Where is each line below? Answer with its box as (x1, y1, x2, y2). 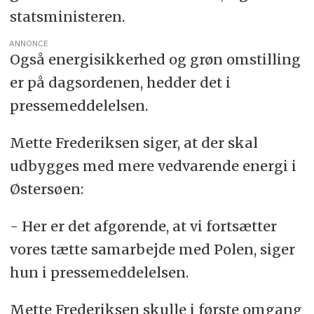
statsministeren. (9, 8, 125, 26)
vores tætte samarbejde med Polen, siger (9, 240, 295, 259)
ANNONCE (9, 38, 49, 49)
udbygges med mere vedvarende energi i (9, 157, 296, 175)
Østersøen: (9, 180, 83, 198)
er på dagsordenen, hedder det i (9, 74, 231, 92)
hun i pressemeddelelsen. (9, 264, 189, 282)
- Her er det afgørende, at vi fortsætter (9, 217, 277, 235)
